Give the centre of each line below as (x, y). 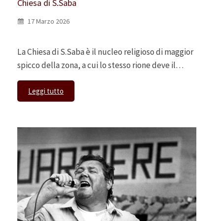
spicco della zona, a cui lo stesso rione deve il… (100, 65)
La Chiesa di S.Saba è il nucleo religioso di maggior (105, 52)
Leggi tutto (46, 91)
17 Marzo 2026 (48, 21)
